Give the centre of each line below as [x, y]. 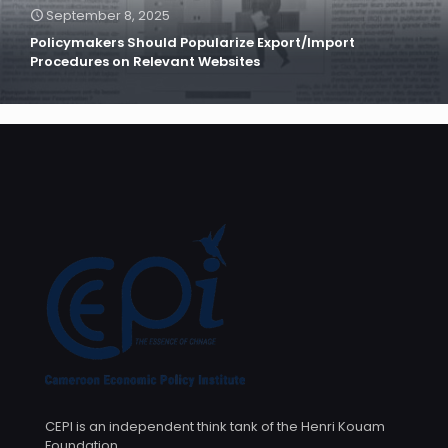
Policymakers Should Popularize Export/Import [192, 42]
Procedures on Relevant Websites [145, 61]
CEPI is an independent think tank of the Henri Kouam [215, 427]
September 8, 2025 [108, 15]
